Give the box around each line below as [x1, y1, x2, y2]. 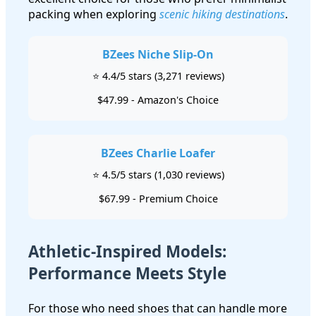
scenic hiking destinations [159, 6, 285, 23]
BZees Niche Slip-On [102, 47, 214, 63]
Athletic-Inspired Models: [28, 241, 226, 263]
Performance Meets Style [28, 262, 226, 285]
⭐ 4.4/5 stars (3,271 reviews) [92, 69, 224, 83]
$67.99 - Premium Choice [98, 192, 218, 206]
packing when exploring [28, 6, 159, 23]
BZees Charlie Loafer [101, 145, 215, 162]
